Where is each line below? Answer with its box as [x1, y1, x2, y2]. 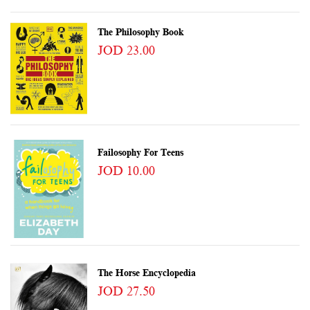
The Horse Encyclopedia [97, 268, 196, 279]
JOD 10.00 [97, 164, 155, 179]
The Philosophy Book [97, 27, 184, 38]
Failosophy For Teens [97, 147, 183, 158]
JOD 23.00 [97, 44, 155, 58]
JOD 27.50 [97, 284, 155, 299]
